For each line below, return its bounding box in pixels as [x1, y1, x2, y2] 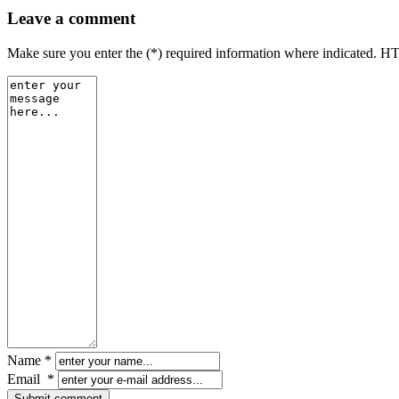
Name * [7, 352, 52, 368]
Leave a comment [7, 9, 135, 28]
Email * [7, 370, 54, 387]
